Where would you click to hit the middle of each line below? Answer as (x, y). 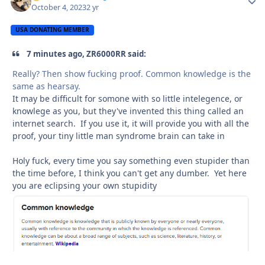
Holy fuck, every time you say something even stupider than (131, 161)
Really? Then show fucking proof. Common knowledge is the (132, 74)
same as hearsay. (46, 86)
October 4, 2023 (59, 7)
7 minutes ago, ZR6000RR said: (86, 54)
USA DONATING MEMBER (53, 30)
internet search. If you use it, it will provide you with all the (131, 124)
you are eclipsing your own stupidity (85, 186)
